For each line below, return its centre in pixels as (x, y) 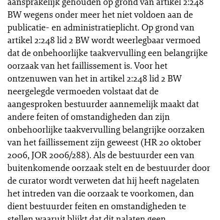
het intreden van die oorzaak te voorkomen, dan (101, 193)
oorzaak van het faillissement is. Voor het (87, 65)
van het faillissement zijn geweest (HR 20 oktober (104, 142)
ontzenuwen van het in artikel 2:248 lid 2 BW (95, 78)
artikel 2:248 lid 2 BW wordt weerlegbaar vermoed (104, 40)
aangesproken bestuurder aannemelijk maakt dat (103, 104)
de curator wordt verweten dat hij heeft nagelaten (103, 180)
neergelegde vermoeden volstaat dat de (83, 91)
